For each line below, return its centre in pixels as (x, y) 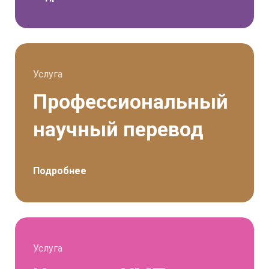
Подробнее (60, 171)
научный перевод (118, 129)
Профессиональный (131, 101)
